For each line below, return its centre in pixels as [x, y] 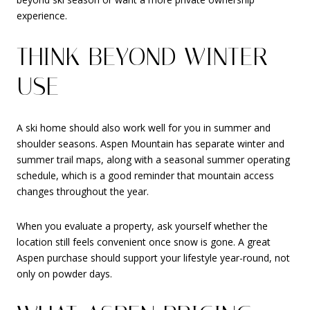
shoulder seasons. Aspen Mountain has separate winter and [151, 144]
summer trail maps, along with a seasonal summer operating [153, 160]
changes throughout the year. [83, 192]
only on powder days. [64, 274]
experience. [42, 16]
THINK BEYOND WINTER [142, 56]
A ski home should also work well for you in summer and [144, 128]
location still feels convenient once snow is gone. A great [144, 242]
